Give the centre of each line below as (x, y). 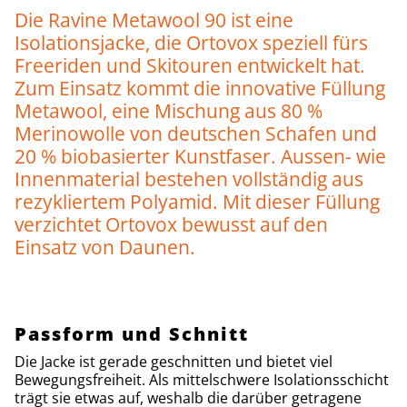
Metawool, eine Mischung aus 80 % (169, 110)
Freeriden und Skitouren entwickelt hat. (190, 65)
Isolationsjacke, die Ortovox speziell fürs (191, 42)
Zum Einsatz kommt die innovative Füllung (200, 88)
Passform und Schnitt (132, 333)
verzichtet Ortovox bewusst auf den (171, 224)
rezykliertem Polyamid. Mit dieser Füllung (197, 201)
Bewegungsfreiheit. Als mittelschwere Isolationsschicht (202, 379)
